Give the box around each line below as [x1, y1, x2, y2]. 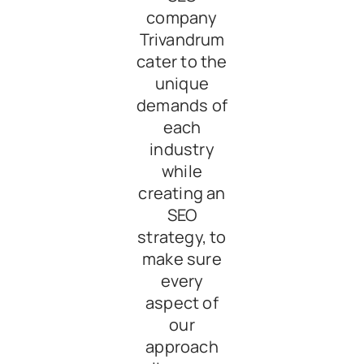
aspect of [145, 292, 219, 314]
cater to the [136, 50, 227, 73]
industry [149, 138, 214, 161]
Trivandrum [139, 28, 225, 51]
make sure [142, 248, 222, 271]
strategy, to [137, 226, 227, 249]
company [146, 6, 218, 29]
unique [154, 72, 210, 95]
